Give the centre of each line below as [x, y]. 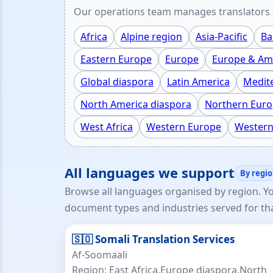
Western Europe [184, 127]
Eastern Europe [116, 59]
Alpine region [151, 37]
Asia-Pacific [222, 37]
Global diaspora [117, 82]
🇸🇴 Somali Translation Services [153, 239]
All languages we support [150, 172]
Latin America [198, 82]
